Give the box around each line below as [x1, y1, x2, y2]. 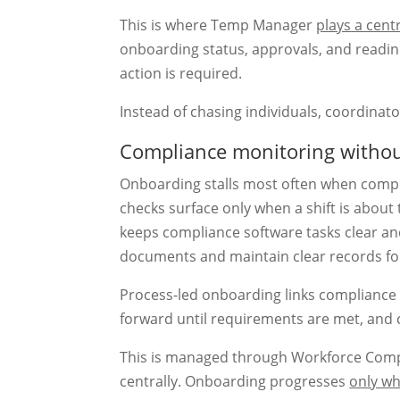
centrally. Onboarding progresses [120, 371, 350, 391]
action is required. [120, 62, 243, 83]
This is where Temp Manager [120, 14, 317, 35]
